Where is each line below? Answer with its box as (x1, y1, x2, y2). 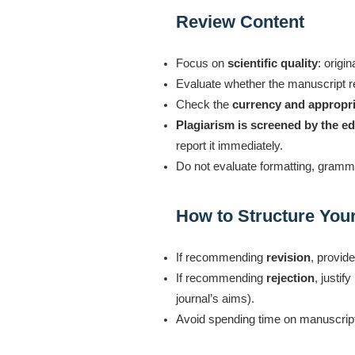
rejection (266, 271, 315, 284)
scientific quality (227, 56, 318, 70)
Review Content (176, 11, 304, 32)
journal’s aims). (176, 292, 254, 305)
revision (266, 250, 311, 264)
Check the (176, 97, 232, 111)
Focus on (176, 56, 227, 70)
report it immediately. (176, 139, 283, 152)
